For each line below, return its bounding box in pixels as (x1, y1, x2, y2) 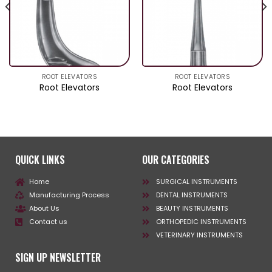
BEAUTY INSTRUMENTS (155, 203, 228, 214)
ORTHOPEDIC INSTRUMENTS (155, 217, 246, 227)
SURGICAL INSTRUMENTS (155, 177, 237, 187)
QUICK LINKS (15, 152, 65, 168)
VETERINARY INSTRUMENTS (155, 230, 243, 240)
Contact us (29, 217, 67, 227)
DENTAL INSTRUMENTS (155, 190, 228, 200)
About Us (29, 203, 59, 214)
